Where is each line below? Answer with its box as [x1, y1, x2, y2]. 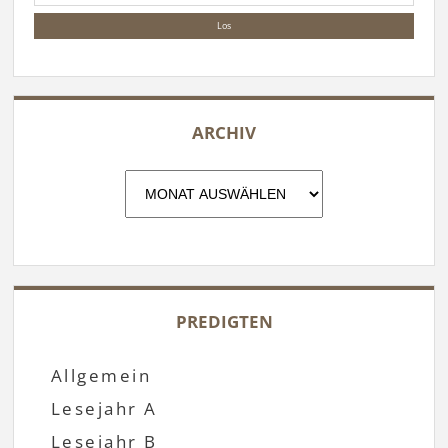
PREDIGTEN [175, 309, 273, 333]
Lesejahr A [50, 396, 158, 420]
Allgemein [50, 363, 152, 387]
